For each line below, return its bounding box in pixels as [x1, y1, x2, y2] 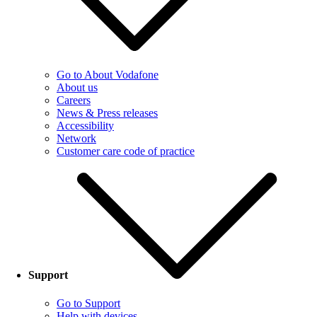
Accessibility [57, 120, 114, 132]
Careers [57, 94, 91, 107]
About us [57, 81, 98, 94]
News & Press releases [57, 107, 158, 120]
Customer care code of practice [57, 145, 195, 158]
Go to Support [57, 296, 120, 309]
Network [57, 132, 96, 145]
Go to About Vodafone [57, 69, 158, 81]
